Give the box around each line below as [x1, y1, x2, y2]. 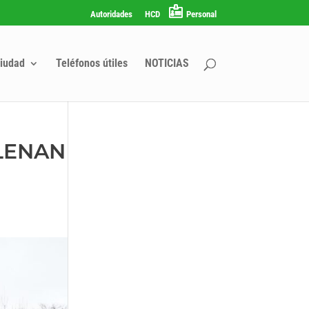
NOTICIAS [144, 56, 189, 70]
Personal [186, 8, 217, 19]
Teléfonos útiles [55, 56, 128, 70]
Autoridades [90, 8, 132, 19]
